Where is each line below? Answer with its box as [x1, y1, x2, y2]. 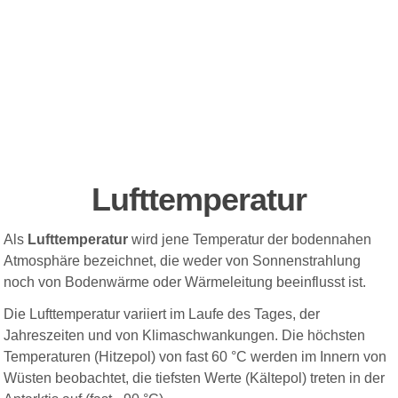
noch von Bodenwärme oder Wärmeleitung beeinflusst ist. [4, 275, 367, 291]
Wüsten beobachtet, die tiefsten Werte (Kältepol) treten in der [4, 370, 386, 386]
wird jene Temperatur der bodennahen [128, 232, 372, 248]
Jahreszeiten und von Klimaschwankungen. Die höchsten [4, 328, 366, 344]
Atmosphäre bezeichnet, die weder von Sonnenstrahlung [4, 253, 362, 269]
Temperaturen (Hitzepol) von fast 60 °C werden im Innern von [4, 349, 387, 365]
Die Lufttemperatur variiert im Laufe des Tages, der [4, 306, 321, 322]
